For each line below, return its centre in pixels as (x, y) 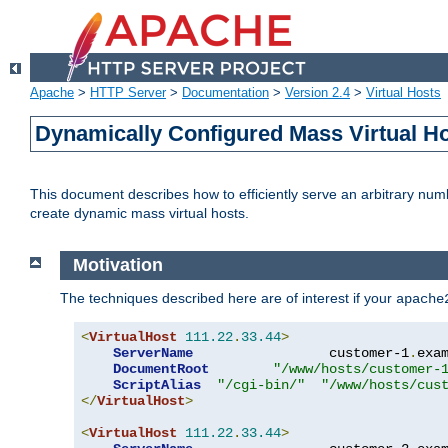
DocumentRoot (161, 368)
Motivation (120, 265)
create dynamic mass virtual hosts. (139, 213)
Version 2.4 (317, 93)
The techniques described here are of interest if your (228, 297)
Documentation (225, 93)
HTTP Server (128, 93)
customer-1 (301, 352)
